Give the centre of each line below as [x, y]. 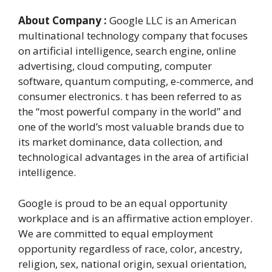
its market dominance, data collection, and [121, 142]
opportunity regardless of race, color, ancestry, [130, 248]
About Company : [63, 21]
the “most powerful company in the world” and [130, 112]
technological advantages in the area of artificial [134, 157]
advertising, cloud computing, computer [115, 66]
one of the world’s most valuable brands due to [131, 127]
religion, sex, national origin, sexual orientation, [132, 263]
